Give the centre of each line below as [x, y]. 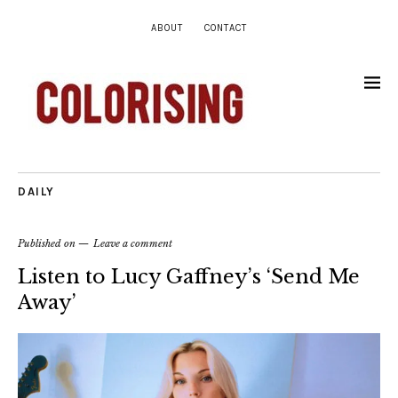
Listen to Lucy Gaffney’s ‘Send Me [189, 277]
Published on [48, 243]
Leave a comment [133, 243]
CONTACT [226, 28]
